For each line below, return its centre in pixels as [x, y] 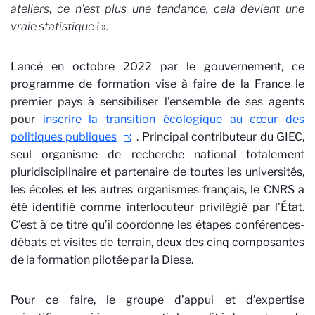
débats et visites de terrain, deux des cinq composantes [157, 242]
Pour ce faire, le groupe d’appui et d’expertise [157, 300]
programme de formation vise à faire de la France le [157, 84]
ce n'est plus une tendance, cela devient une [178, 9]
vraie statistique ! [56, 26]
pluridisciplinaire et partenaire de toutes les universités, [157, 172]
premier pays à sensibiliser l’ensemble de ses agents [157, 102]
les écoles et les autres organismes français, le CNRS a [157, 189]
